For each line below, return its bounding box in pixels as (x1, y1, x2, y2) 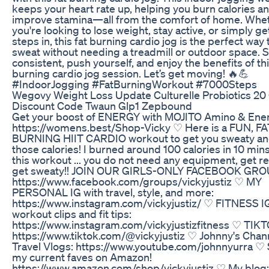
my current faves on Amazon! (12, 250, 152, 264)
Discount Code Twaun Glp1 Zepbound (12, 98, 192, 112)
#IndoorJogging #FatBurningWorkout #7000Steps (12, 77, 257, 91)
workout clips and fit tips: (12, 207, 131, 220)
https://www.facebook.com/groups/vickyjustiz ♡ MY (12, 174, 262, 188)
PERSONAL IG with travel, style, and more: (12, 185, 214, 199)
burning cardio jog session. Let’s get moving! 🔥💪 (12, 66, 249, 80)
